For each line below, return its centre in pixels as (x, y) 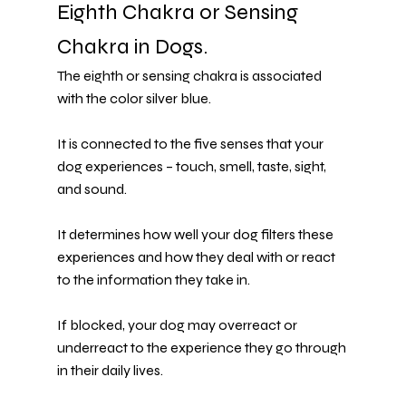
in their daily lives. (110, 371)
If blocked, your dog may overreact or (178, 325)
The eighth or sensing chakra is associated (190, 76)
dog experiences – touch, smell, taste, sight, (193, 167)
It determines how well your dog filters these (196, 235)
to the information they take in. (153, 280)
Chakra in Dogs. (132, 47)
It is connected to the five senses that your (191, 144)
